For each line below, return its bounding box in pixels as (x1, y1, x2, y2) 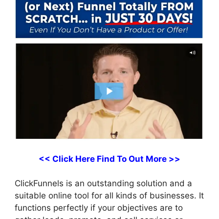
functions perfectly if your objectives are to (15, 203, 183, 213)
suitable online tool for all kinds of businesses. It (15, 191, 204, 201)
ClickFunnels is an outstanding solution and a (15, 178, 192, 189)
